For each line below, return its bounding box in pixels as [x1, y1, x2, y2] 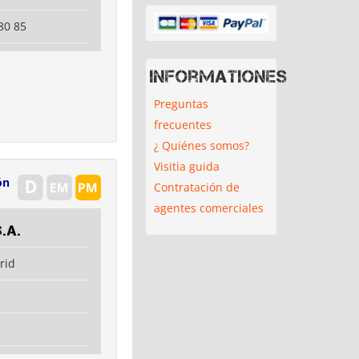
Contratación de [154, 179, 240, 195]
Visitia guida [154, 158, 220, 174]
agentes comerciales [154, 200, 264, 216]
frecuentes [154, 116, 212, 132]
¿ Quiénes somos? [154, 137, 249, 153]
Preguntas [154, 95, 208, 111]
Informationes [150, 66, 288, 86]
